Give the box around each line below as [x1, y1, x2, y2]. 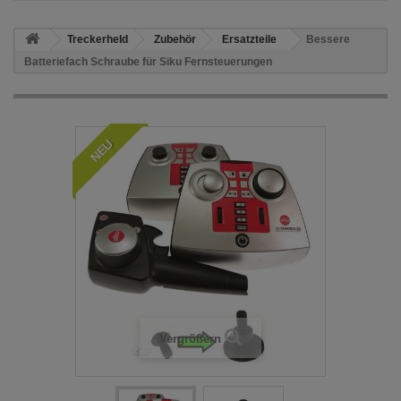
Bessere [306, 33, 350, 47]
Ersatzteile [222, 33, 277, 47]
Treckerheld [67, 33, 128, 47]
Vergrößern [159, 332, 221, 346]
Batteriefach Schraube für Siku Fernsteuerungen [24, 55, 272, 69]
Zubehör [154, 33, 196, 47]
